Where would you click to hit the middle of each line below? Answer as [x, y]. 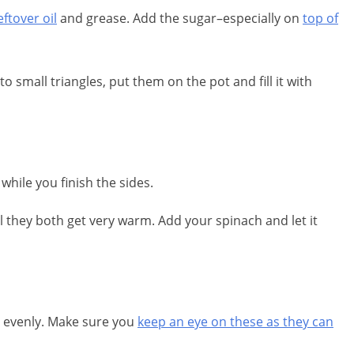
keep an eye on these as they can [235, 322]
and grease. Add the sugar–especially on [180, 19]
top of [320, 19]
